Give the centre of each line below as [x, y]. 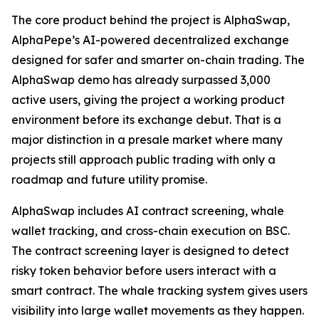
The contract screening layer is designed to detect [150, 251]
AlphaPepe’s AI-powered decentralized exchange [150, 40]
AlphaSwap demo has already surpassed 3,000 [141, 80]
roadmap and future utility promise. [109, 180]
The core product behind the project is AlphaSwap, [151, 20]
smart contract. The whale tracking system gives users [159, 291]
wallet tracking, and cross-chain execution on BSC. [151, 231]
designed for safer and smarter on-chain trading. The [158, 60]
